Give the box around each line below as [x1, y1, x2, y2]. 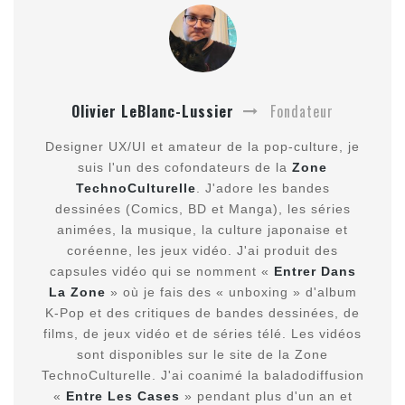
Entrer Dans [273, 263, 356, 278]
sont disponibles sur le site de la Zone [77, 346, 328, 362]
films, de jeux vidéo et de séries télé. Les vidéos [43, 325, 362, 341]
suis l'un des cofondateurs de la [78, 159, 292, 174]
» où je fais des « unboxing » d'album [105, 284, 357, 299]
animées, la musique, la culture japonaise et [57, 221, 348, 237]
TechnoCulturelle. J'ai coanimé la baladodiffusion [41, 367, 364, 382]
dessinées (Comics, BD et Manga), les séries [54, 201, 351, 216]
